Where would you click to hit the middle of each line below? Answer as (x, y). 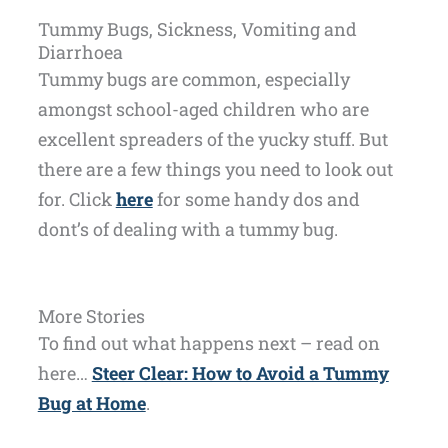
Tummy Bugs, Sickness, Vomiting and (197, 29)
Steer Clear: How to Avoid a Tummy (240, 373)
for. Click (76, 199)
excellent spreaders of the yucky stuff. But (212, 139)
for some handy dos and (256, 199)
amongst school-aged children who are (203, 109)
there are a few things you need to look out (215, 169)
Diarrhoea (80, 52)
